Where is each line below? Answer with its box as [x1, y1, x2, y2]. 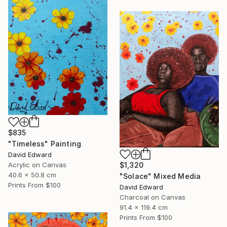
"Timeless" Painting [8, 139, 82, 148]
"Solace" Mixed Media [120, 171, 201, 180]
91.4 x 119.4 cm [120, 203, 168, 211]
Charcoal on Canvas [120, 193, 185, 201]
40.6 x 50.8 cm [8, 170, 56, 179]
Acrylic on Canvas [8, 160, 66, 169]
